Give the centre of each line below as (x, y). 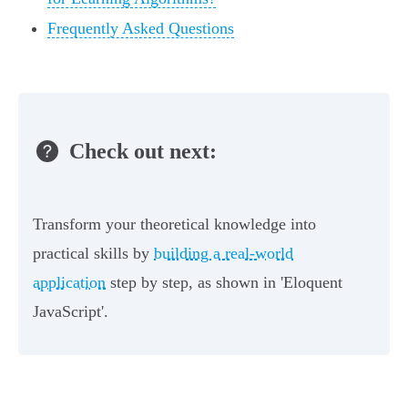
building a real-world (224, 254)
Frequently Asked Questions (141, 29)
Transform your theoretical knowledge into (174, 224)
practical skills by (93, 254)
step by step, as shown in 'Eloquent (224, 283)
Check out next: (143, 151)
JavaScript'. (71, 312)
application (69, 283)
